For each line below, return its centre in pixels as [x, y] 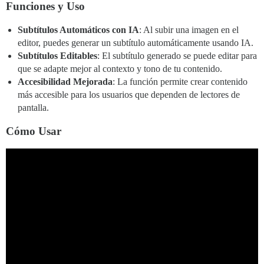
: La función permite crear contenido [180, 82]
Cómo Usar [34, 131]
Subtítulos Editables [57, 56]
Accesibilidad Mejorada [65, 82]
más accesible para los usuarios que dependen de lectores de [129, 95]
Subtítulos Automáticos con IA [78, 30]
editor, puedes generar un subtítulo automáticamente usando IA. [136, 43]
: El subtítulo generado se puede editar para [177, 56]
